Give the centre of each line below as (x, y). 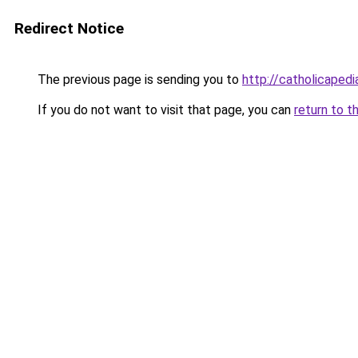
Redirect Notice (69, 28)
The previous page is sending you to (138, 80)
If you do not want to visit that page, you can (164, 110)
